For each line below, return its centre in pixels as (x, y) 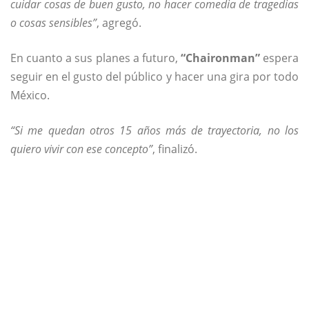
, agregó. (119, 22)
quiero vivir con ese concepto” (81, 149)
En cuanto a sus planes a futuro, (96, 58)
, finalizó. (175, 149)
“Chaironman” (220, 58)
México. (30, 95)
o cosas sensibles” (53, 22)
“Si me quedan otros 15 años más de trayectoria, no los (154, 130)
